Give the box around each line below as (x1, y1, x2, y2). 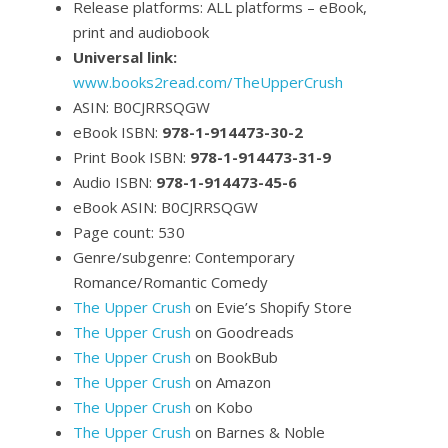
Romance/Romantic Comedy (72, 272, 268, 292)
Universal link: (72, 47, 177, 67)
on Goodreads (190, 322, 294, 342)
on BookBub (190, 347, 278, 367)
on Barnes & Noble (190, 422, 325, 442)
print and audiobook (72, 22, 209, 42)
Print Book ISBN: (72, 147, 190, 167)
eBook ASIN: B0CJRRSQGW (72, 197, 258, 217)
